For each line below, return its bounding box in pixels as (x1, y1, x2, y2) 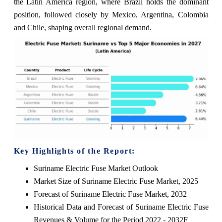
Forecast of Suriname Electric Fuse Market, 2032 (33, 190, 187, 199)
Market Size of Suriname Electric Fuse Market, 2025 (33, 177, 198, 186)
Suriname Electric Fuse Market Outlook (33, 164, 158, 173)
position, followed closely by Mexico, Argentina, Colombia (13, 10, 209, 19)
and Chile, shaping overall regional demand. (13, 23, 152, 32)
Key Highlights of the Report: (13, 147, 135, 156)
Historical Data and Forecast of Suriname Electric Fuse (33, 203, 209, 212)
